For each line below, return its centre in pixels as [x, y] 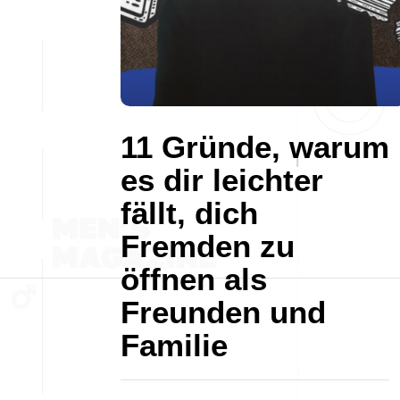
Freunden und [223, 312]
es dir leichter [222, 180]
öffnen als [194, 279]
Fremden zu [208, 246]
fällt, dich [189, 213]
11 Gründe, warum [255, 147]
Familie [174, 345]
